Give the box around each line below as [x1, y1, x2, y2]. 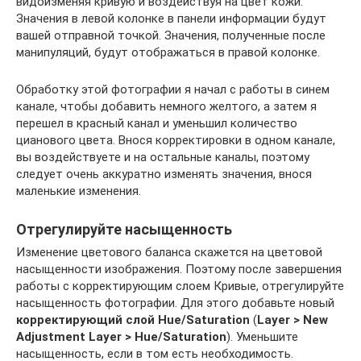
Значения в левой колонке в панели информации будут [16, 11, 326, 26]
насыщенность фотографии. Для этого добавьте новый [16, 296, 334, 310]
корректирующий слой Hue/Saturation [16, 313, 250, 327]
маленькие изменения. [16, 184, 141, 198]
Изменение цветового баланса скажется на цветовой [16, 245, 322, 259]
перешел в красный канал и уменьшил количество [16, 116, 297, 131]
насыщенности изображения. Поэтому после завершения [16, 262, 342, 276]
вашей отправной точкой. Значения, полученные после [16, 28, 326, 43]
